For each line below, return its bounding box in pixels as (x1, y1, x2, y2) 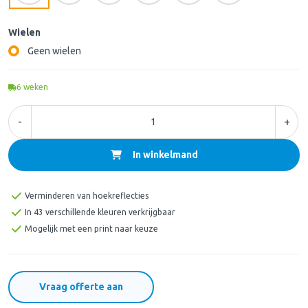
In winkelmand (132, 148, 198, 160)
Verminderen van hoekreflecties (25, 190, 148, 200)
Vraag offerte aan (39, 280, 123, 292)
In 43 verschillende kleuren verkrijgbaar (25, 207, 175, 217)
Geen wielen (27, 45, 81, 56)
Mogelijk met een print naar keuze (25, 223, 158, 233)
